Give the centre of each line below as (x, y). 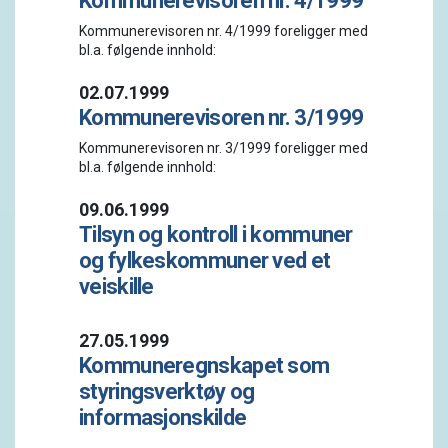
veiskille (116, 286)
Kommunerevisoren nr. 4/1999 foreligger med (223, 31)
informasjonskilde (163, 417)
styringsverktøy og (167, 391)
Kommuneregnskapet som (204, 365)
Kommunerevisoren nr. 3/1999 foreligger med (223, 148)
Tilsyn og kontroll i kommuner (216, 234)
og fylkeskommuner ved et (205, 260)
